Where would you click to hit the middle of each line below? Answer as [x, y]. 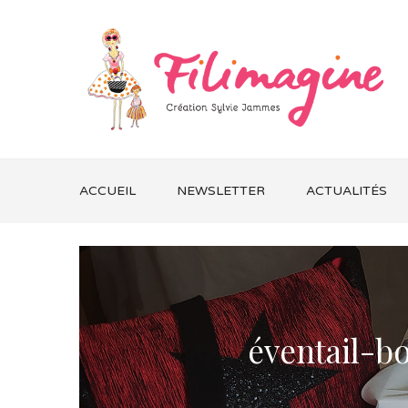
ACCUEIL [107, 191]
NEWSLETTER [221, 191]
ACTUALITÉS [347, 191]
